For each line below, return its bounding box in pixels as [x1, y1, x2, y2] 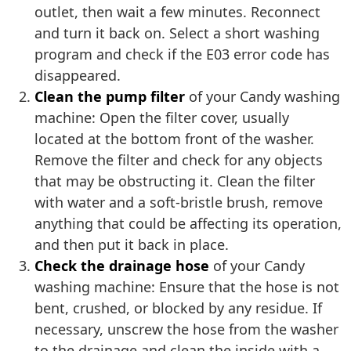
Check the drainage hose [34, 256, 209, 276]
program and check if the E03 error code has [34, 45, 330, 64]
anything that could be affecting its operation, [34, 214, 342, 233]
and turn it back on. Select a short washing [34, 24, 320, 43]
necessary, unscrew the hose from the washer [34, 320, 338, 339]
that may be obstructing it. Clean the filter [34, 172, 315, 191]
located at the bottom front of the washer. [34, 129, 314, 149]
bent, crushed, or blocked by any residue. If [34, 299, 322, 318]
